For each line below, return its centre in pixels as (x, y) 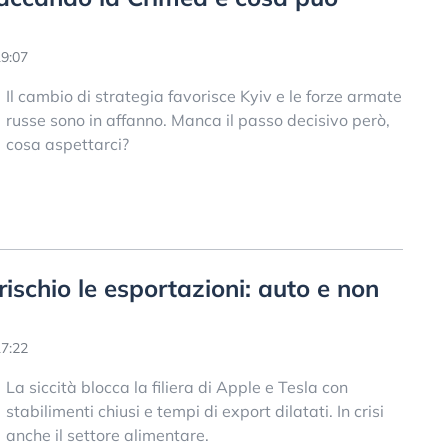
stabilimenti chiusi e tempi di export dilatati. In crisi (194, 410)
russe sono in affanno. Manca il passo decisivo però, (197, 119)
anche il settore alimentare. (107, 434)
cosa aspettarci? (67, 143)
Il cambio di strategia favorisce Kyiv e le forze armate (203, 95)
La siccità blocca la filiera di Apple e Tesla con (176, 386)
